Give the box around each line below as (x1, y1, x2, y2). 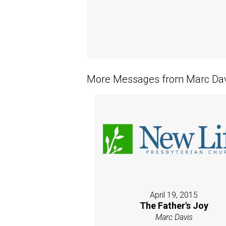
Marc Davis (155, 212, 193, 222)
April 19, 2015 (150, 190, 198, 200)
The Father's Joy (139, 200, 208, 211)
